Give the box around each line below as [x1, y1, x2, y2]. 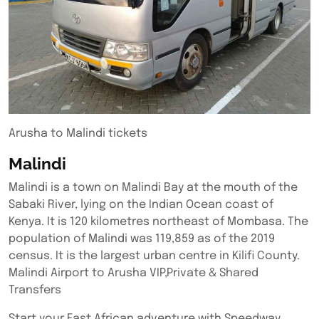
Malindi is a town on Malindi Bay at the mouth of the [9, 182, 298, 194]
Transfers [9, 284, 61, 296]
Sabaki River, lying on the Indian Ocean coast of [9, 199, 273, 211]
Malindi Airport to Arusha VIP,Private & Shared [9, 267, 258, 279]
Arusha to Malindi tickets [9, 127, 147, 140]
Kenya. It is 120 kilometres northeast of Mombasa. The [9, 216, 308, 228]
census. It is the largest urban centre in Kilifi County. [9, 250, 303, 262]
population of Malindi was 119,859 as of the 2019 [9, 233, 275, 245]
